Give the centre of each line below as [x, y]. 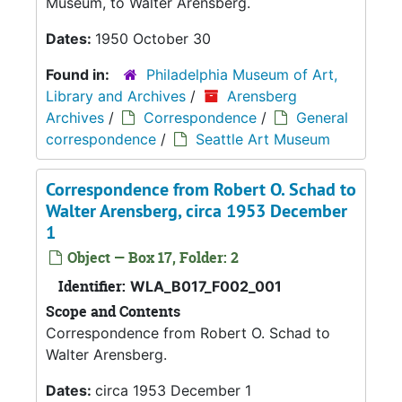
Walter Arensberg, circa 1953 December [197, 210]
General [322, 117]
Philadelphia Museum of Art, [242, 74]
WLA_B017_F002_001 [206, 286]
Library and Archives [116, 96]
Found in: [79, 74]
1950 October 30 [153, 38]
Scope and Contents [113, 311]
